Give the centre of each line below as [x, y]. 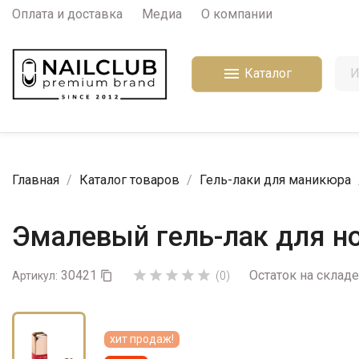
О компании [237, 14]
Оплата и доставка [67, 14]
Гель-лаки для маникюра [275, 179]
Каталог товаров [129, 179]
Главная [36, 179]
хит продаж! [142, 339]
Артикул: [35, 275]
